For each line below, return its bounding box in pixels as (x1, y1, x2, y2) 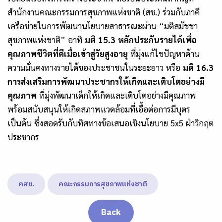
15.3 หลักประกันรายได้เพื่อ (98, 34, 197, 46)
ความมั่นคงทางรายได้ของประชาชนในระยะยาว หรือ (7, 62, 183, 73)
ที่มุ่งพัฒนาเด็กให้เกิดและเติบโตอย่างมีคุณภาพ (37, 90, 196, 101)
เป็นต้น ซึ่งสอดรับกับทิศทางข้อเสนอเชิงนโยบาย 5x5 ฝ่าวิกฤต (7, 117, 214, 129)
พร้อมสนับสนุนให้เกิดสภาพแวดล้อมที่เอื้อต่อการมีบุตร (7, 104, 190, 115)
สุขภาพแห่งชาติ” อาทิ (7, 34, 85, 46)
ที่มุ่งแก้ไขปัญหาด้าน (128, 48, 200, 59)
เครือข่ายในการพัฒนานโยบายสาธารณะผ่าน (7, 20, 159, 32)
